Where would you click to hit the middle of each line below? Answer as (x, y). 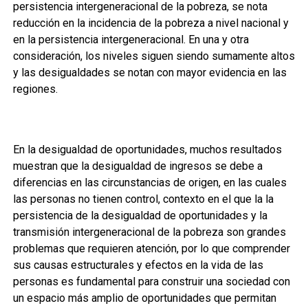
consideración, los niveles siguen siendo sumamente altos (154, 56)
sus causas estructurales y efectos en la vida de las (138, 265)
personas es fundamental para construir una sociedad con (151, 282)
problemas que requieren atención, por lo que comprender (151, 249)
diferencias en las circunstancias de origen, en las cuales (150, 183)
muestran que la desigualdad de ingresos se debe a (137, 166)
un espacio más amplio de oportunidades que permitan (144, 298)
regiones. (35, 89)
